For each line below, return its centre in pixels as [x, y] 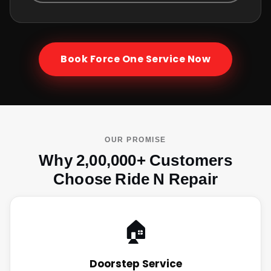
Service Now [177, 59]
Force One [116, 59]
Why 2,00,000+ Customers [135, 160]
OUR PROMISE [135, 140]
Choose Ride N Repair [135, 179]
